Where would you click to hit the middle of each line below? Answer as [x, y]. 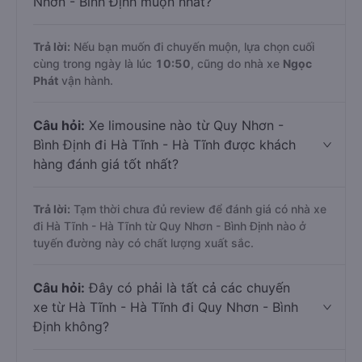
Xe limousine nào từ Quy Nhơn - [184, 125]
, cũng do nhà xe [237, 63]
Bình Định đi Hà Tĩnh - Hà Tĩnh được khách [164, 145]
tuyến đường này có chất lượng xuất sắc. [143, 243]
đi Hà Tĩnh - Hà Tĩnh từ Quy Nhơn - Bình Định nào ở [170, 226]
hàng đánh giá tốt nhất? [106, 164]
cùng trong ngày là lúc [94, 63]
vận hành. [86, 80]
